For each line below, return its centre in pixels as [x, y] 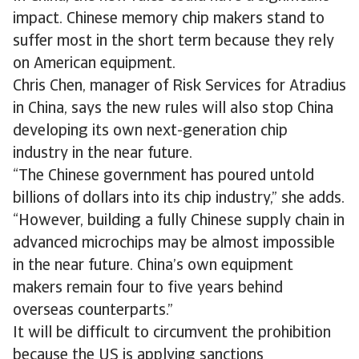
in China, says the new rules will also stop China [173, 109]
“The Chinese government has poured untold [163, 176]
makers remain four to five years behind [148, 288]
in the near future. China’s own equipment [153, 266]
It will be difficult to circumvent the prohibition [172, 333]
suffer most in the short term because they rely [173, 42]
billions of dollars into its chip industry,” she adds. [179, 199]
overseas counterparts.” [93, 311]
